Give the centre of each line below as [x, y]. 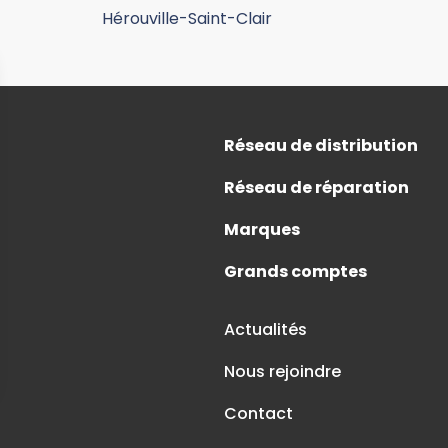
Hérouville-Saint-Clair [187, 18]
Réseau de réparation [316, 187]
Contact [258, 413]
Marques [262, 229]
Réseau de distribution [321, 145]
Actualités [265, 329]
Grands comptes [295, 271]
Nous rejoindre [282, 371]
